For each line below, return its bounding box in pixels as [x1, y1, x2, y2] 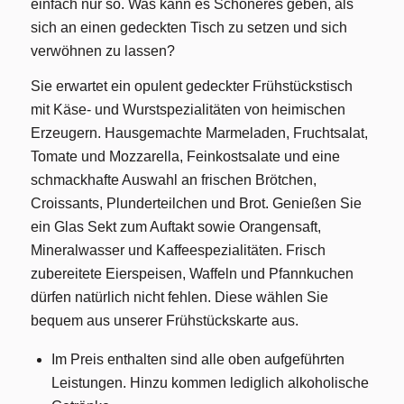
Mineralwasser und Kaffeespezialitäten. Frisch [30, 243, 326, 259]
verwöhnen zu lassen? [30, 42, 175, 59]
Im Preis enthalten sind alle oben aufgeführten [50, 351, 344, 367]
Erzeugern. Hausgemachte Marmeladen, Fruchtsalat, [30, 125, 368, 142]
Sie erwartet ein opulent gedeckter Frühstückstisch [30, 78, 353, 95]
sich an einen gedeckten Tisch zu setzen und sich [30, 19, 347, 35]
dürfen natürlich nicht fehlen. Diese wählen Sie [30, 289, 328, 306]
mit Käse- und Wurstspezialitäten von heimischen [30, 102, 345, 118]
